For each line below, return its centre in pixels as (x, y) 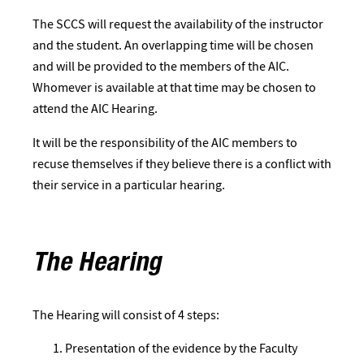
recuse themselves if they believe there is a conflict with (182, 164)
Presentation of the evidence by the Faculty (181, 349)
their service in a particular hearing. (129, 185)
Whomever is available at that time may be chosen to (174, 87)
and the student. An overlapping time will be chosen (173, 45)
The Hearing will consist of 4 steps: (126, 315)
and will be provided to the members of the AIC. (161, 66)
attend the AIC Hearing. (95, 108)
